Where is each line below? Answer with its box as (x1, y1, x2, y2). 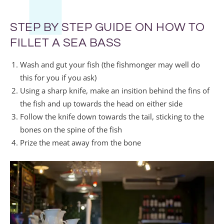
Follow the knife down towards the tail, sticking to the (20, 111, 204, 121)
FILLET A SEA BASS (10, 36, 121, 49)
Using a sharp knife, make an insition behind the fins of (20, 85, 209, 95)
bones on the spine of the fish (20, 124, 122, 134)
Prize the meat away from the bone (20, 137, 141, 147)
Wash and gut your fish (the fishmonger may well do (20, 59, 200, 69)
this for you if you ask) (20, 72, 96, 82)
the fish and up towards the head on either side (20, 98, 182, 108)
